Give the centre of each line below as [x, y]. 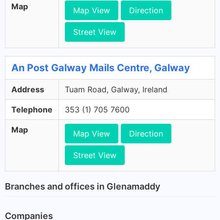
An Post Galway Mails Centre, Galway [101, 68]
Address [28, 89]
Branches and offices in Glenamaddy [82, 186]
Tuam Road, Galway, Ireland [116, 89]
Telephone [32, 110]
